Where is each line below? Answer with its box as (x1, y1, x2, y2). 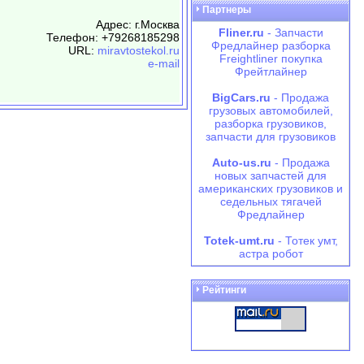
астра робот (238, 247, 303, 260)
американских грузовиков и (198, 182, 343, 195)
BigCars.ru (212, 91, 271, 104)
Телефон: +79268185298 (46, 31, 180, 44)
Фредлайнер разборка (210, 39, 331, 52)
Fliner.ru (218, 26, 264, 39)
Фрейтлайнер (234, 65, 307, 78)
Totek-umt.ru (203, 234, 275, 247)
